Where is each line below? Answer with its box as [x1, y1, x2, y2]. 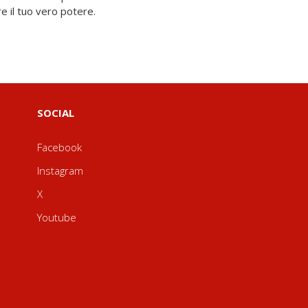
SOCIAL [36, 106, 74, 120]
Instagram [36, 164, 83, 177]
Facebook [36, 140, 82, 154]
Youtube [36, 210, 76, 224]
